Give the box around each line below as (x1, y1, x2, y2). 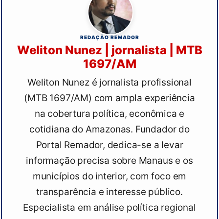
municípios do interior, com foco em (32, 171, 187, 182)
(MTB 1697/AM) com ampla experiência (24, 92, 195, 104)
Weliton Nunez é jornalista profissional (27, 77, 192, 88)
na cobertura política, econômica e (34, 108, 185, 120)
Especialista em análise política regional (23, 202, 196, 214)
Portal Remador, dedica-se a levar (36, 139, 183, 151)
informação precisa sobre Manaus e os (26, 155, 193, 167)
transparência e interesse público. (36, 186, 183, 198)
